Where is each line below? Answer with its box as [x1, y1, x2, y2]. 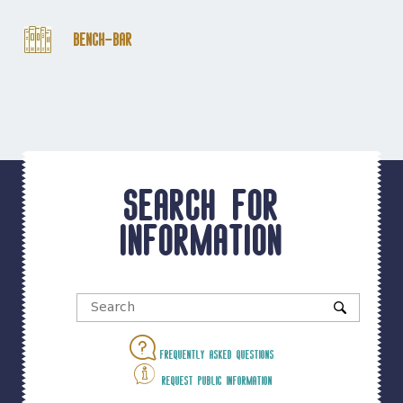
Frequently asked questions [155, 349, 274, 359]
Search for [123, 186, 280, 221]
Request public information [157, 375, 273, 385]
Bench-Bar [74, 31, 132, 48]
